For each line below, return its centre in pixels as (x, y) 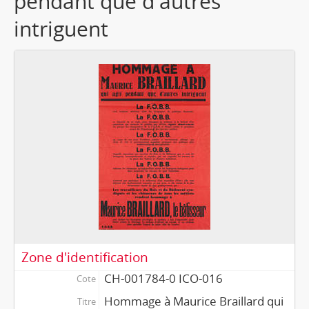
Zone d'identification (85, 257)
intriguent (61, 29)
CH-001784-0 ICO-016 (163, 278)
